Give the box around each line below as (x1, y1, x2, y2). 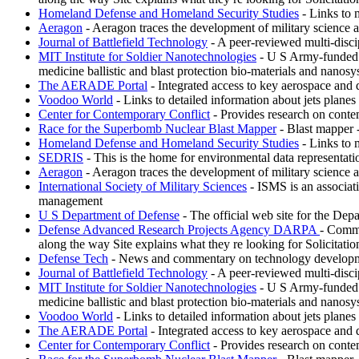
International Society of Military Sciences (38, 179, 247, 193)
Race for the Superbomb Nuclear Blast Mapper (38, 121, 276, 135)
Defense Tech (38, 251, 108, 265)
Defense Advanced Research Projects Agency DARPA (38, 222, 320, 236)
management (38, 193, 103, 208)
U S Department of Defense (38, 208, 179, 222)
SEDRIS (38, 150, 83, 164)
